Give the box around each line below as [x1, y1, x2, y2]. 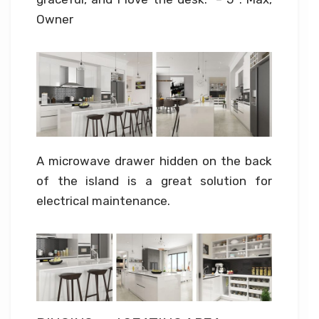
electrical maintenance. [36, 193, 170, 208]
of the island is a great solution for [36, 173, 272, 188]
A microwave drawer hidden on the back [36, 153, 272, 168]
